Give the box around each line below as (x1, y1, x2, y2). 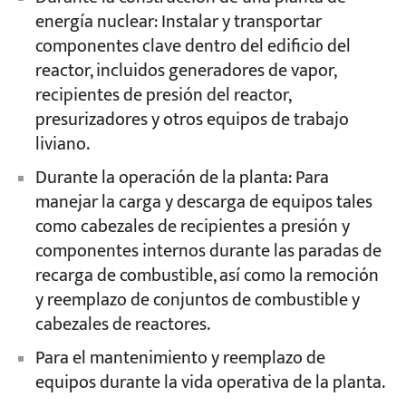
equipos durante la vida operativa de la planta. (34, 367, 385, 398)
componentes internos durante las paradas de (34, 237, 382, 267)
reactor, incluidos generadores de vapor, (34, 56, 336, 87)
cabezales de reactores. (34, 310, 210, 341)
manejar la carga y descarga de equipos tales (34, 188, 372, 218)
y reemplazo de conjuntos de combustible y (34, 285, 360, 316)
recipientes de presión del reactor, (34, 81, 291, 111)
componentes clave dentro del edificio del (34, 32, 351, 63)
